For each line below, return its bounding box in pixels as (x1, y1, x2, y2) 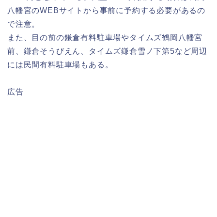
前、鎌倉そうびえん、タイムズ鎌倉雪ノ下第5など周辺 (7, 47, 207, 56)
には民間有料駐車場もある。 (7, 61, 113, 69)
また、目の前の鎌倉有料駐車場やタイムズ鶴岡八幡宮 (7, 33, 203, 42)
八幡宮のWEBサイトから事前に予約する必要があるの (7, 6, 205, 15)
